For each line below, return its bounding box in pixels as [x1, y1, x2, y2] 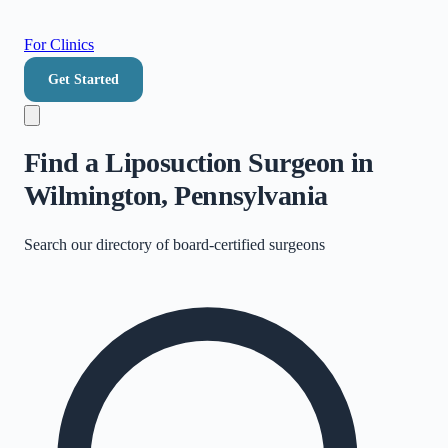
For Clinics [24, 36, 94, 53]
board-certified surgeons [173, 235, 325, 253]
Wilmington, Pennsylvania [24, 179, 328, 211]
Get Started [48, 72, 119, 87]
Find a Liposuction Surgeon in [24, 146, 374, 178]
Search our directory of [24, 235, 173, 253]
